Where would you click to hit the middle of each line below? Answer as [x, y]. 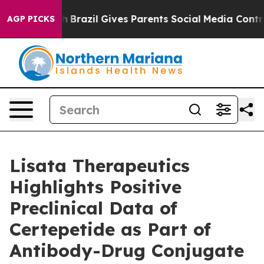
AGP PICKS [31, 19]
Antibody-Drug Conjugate [127, 250]
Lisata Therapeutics [100, 166]
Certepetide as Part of [110, 229]
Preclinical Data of [93, 208]
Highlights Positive [95, 187]
